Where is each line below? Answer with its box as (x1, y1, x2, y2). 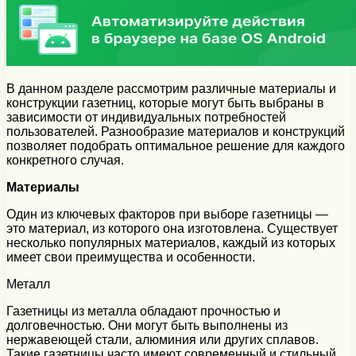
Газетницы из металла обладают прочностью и (6, 304, 281, 319)
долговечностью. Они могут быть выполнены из (6, 319, 288, 333)
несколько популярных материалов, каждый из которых (6, 236, 335, 250)
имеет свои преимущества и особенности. (6, 250, 255, 265)
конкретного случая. (6, 153, 124, 168)
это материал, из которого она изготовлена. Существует (6, 222, 338, 236)
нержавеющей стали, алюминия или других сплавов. (6, 333, 319, 347)
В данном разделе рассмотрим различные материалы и (6, 82, 336, 96)
